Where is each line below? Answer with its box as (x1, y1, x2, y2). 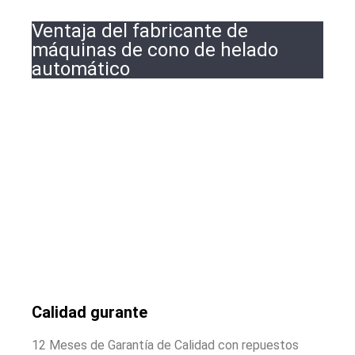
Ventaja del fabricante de (32, 19, 248, 42)
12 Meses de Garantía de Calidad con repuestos (32, 338, 299, 353)
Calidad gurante (32, 303, 147, 323)
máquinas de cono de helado (32, 38, 278, 61)
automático (32, 57, 130, 80)
